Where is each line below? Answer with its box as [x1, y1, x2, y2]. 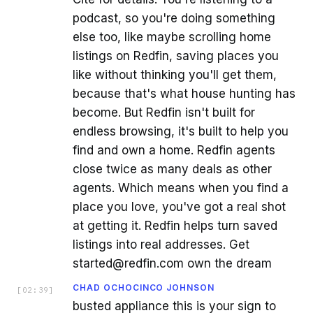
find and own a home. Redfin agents [73, 143, 275, 157]
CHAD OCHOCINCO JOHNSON [73, 282, 215, 293]
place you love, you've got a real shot [73, 199, 286, 214]
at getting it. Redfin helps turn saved [73, 218, 277, 233]
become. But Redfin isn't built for [73, 105, 255, 119]
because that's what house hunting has [73, 86, 296, 101]
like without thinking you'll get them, [73, 67, 277, 82]
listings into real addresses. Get [73, 237, 249, 252]
